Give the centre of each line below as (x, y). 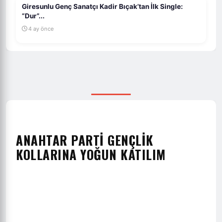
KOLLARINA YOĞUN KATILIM (91, 154)
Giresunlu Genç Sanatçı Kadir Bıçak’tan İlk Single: (102, 6)
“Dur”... (33, 16)
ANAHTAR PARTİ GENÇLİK (85, 139)
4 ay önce (41, 28)
